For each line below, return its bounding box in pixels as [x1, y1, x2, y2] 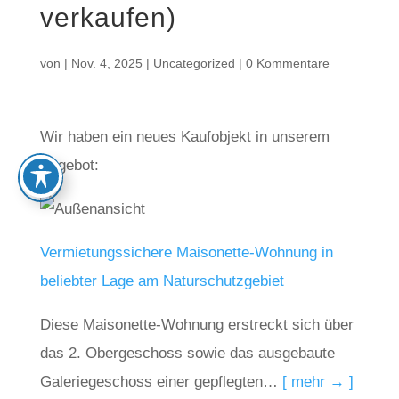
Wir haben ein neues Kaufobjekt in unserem [39, 128, 330, 145]
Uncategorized [152, 56, 235, 70]
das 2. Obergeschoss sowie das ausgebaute [39, 345, 335, 362]
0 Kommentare [245, 56, 330, 70]
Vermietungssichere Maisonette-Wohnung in [39, 244, 333, 261]
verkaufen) [39, 3, 176, 32]
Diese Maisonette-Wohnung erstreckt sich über [39, 316, 354, 333]
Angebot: [39, 157, 99, 174]
